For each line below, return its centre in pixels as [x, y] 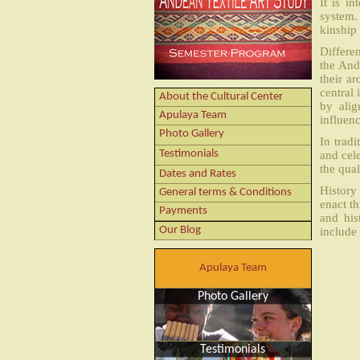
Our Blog [180, 231]
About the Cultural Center [221, 97]
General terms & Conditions [225, 193]
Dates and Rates [197, 174]
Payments [183, 211]
